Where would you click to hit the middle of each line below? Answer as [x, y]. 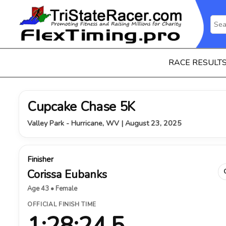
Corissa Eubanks [67, 175]
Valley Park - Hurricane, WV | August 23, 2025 [104, 123]
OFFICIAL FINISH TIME [62, 204]
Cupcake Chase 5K [81, 107]
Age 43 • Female [52, 189]
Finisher [40, 159]
